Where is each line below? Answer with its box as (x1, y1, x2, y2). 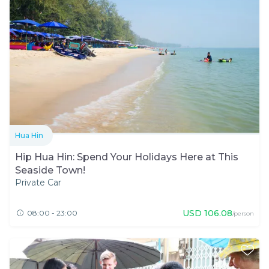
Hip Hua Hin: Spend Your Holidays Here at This (15, 151, 238, 163)
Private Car (15, 177, 61, 189)
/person (232, 210, 254, 218)
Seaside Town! (15, 165, 85, 177)
